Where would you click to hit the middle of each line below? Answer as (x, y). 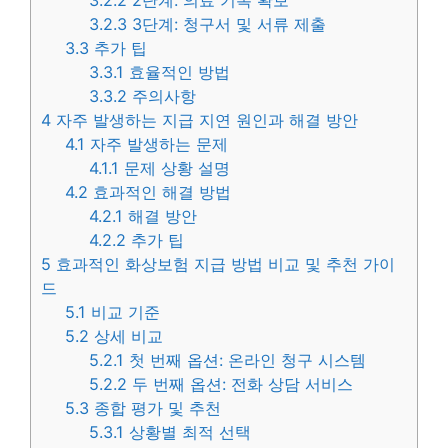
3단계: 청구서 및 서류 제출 (227, 24)
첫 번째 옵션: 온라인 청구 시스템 (245, 360)
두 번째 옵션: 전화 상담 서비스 (240, 384)
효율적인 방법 (177, 72)
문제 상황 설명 (175, 168)
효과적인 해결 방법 (160, 192)
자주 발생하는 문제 (157, 144)
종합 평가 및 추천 (155, 408)
